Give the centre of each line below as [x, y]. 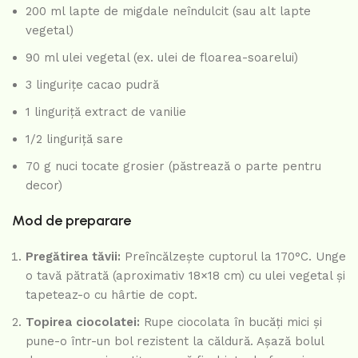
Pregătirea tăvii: [73, 257]
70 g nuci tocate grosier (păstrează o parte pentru [173, 167]
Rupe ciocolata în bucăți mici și [231, 322]
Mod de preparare [72, 221]
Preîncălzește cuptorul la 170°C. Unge [233, 257]
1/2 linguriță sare [74, 139]
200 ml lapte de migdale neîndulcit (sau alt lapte [168, 12]
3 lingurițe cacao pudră [92, 85]
